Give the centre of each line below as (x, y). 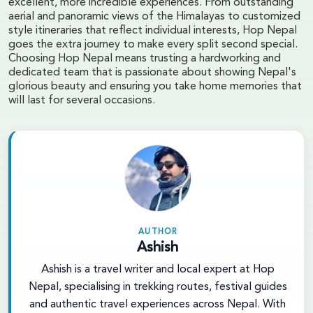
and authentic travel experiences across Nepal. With (158, 304)
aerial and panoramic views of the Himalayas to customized (154, 16)
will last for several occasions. (82, 100)
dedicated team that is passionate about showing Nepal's (152, 72)
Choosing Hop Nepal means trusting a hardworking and (145, 58)
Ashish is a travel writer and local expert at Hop (158, 269)
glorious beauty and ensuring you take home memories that (155, 86)
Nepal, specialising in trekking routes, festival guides (158, 287)
